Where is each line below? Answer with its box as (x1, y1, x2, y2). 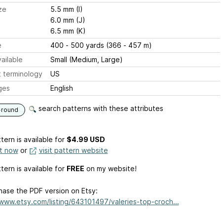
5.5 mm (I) (50, 5, 83, 13)
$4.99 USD (66, 135, 105, 144)
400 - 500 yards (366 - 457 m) (50, 41, 152, 49)
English (50, 84, 73, 92)
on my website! (84, 164, 137, 173)
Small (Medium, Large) (50, 55, 123, 64)
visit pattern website (38, 146, 108, 154)
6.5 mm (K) (50, 27, 86, 35)
